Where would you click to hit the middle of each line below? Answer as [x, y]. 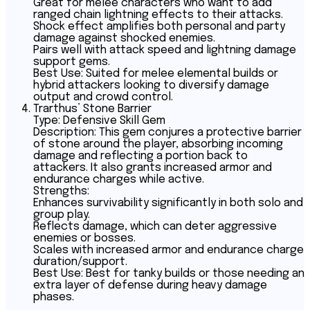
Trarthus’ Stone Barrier [92, 109]
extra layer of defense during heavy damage [150, 286]
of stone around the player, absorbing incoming [158, 145]
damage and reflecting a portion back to [140, 156]
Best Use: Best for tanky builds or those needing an [169, 274]
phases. [54, 298]
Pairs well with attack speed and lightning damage [165, 51]
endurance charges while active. [119, 180]
